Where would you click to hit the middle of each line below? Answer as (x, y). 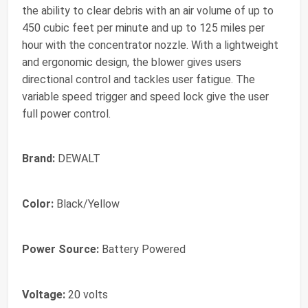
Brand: (38, 159)
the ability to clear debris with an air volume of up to (148, 11)
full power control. (66, 114)
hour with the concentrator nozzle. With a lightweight (150, 45)
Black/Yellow (87, 204)
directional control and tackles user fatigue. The (139, 80)
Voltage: (44, 295)
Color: (38, 204)
